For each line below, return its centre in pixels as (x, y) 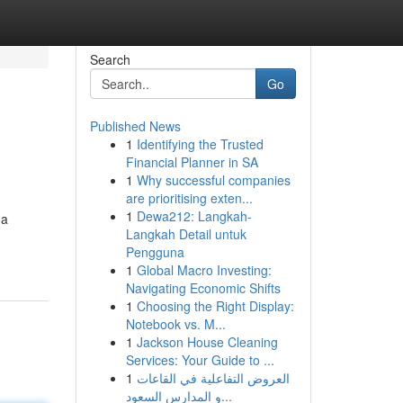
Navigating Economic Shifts (203, 288)
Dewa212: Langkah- (194, 216)
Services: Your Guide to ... (200, 360)
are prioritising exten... (189, 198)
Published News (135, 126)
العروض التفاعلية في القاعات (213, 378)
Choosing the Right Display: (215, 306)
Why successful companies (213, 180)
